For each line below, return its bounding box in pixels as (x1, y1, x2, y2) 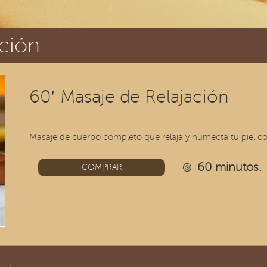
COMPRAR (81, 163, 122, 172)
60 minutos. (194, 161, 262, 174)
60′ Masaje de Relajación (29, 87, 229, 107)
